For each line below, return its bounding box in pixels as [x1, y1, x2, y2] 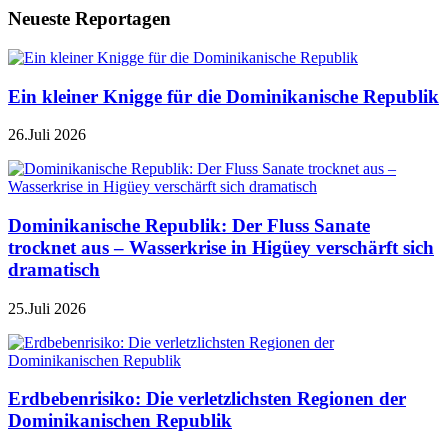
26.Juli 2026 [8, 126, 86, 144]
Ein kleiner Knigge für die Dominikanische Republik [8, 85, 439, 107]
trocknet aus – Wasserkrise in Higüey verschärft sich [8, 237, 434, 259]
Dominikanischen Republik [8, 410, 232, 432]
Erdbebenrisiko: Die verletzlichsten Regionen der [8, 388, 406, 410]
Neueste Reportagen [8, 8, 171, 30]
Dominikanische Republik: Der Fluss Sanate [8, 215, 370, 237]
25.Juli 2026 [8, 299, 86, 317]
